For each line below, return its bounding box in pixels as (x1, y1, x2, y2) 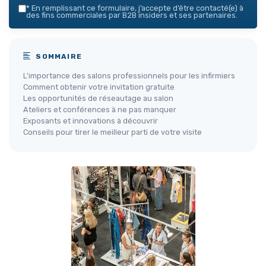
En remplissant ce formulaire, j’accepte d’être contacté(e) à (30, 3, 243, 12)
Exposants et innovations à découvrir (23, 116, 158, 125)
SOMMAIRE (33, 52, 83, 61)
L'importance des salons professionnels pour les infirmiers (23, 71, 235, 80)
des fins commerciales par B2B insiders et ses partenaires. (26, 10, 237, 20)
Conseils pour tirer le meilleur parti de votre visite (23, 127, 202, 137)
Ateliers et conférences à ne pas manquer (23, 104, 176, 114)
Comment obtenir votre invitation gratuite (23, 82, 175, 91)
